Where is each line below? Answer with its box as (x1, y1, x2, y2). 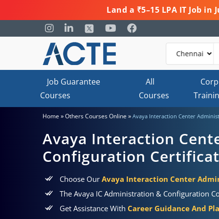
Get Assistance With (60, 203, 128, 213)
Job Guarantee (47, 76, 100, 87)
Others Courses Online (65, 112, 127, 120)
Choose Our (60, 174, 102, 184)
